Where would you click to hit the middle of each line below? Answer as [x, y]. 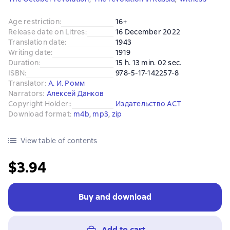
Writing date [30, 52]
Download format [39, 114]
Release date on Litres [47, 32]
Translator [26, 83]
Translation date [36, 42]
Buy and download [115, 197]
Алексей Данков [75, 93]
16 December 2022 [148, 32]
